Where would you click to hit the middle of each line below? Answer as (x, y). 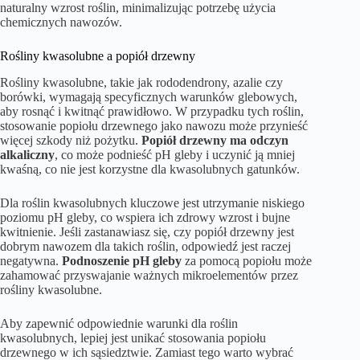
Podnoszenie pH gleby (122, 261)
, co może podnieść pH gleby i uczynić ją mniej (175, 155)
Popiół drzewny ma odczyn (215, 141)
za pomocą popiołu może (247, 261)
